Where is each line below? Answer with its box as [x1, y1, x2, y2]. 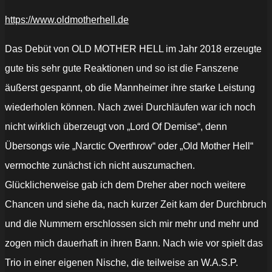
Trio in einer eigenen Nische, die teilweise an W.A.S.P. [5, 257, 238, 268]
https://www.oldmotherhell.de [5, 15, 129, 25]
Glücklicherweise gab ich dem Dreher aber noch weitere [5, 180, 246, 191]
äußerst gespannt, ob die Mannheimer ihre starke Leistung [5, 83, 255, 93]
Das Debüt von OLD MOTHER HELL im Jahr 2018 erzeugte [5, 44, 262, 55]
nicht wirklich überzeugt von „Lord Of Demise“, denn [5, 121, 227, 132]
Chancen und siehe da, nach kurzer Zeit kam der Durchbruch [5, 199, 267, 210]
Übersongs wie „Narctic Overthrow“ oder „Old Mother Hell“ [5, 141, 253, 152]
